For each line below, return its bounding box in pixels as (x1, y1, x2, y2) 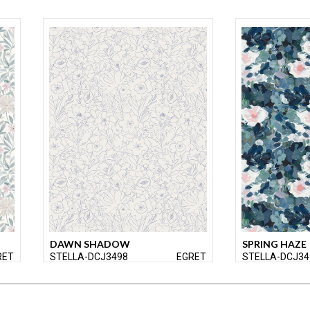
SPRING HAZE (242, 237, 307, 250)
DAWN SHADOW (50, 237, 130, 250)
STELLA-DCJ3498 (50, 250, 128, 262)
